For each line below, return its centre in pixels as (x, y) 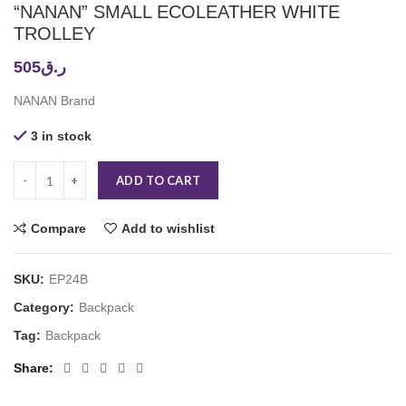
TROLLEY (54, 34)
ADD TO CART (159, 181)
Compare (58, 229)
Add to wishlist (168, 229)
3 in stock (61, 136)
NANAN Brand (54, 101)
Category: (46, 308)
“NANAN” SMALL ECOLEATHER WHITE (177, 12)
